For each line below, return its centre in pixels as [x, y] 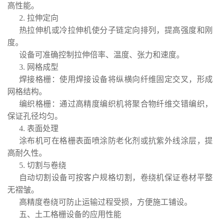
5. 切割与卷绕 [43, 165]
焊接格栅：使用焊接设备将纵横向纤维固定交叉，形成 [116, 79]
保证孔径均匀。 [35, 116]
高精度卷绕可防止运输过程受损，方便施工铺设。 [106, 202]
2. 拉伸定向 [39, 18]
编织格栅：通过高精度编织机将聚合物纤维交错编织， [116, 104]
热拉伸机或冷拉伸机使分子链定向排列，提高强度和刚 [116, 30]
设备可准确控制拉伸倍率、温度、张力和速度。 [102, 55]
